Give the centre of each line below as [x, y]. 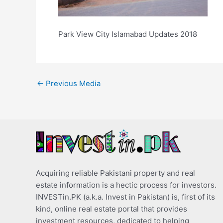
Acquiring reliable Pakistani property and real [115, 173]
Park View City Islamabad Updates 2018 [128, 34]
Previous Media [72, 83]
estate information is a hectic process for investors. [126, 185]
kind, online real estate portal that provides [111, 209]
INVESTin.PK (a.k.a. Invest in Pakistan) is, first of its [125, 197]
